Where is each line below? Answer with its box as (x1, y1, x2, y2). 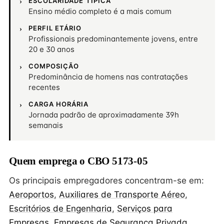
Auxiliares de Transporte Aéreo (59, 189, 185, 199)
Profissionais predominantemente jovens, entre (28, 34, 198, 43)
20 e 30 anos (28, 44, 74, 54)
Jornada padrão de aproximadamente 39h (28, 110, 179, 119)
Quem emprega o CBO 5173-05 (9, 155, 148, 167)
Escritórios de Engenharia (9, 203, 112, 213)
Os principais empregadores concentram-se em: (9, 175, 204, 185)
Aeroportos (9, 189, 54, 199)
